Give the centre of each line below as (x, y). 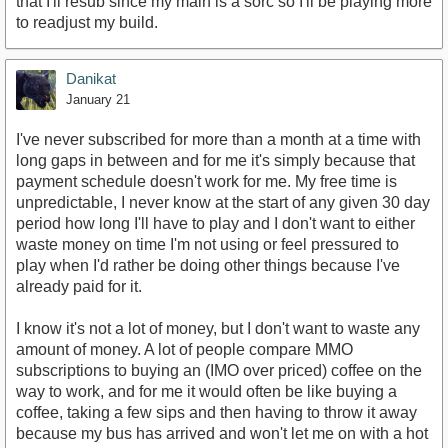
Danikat (91, 78)
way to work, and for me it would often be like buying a (206, 391)
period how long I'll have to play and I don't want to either (215, 223)
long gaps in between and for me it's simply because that (215, 160)
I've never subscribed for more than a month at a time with (218, 139)
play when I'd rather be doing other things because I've (208, 265)
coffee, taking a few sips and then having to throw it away (216, 412)
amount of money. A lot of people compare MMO (184, 349)
